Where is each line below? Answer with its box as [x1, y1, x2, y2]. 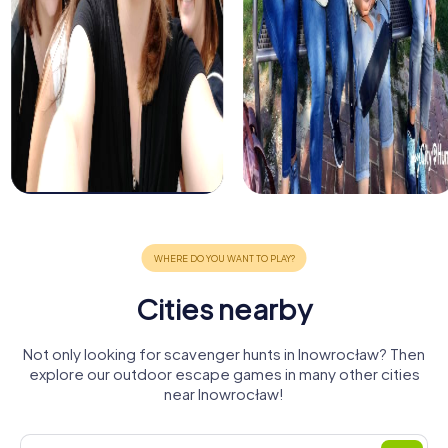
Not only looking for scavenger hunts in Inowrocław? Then [23, 344, 425, 364]
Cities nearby [136, 291, 312, 327]
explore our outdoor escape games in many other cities [28, 364, 420, 384]
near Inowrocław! [164, 384, 284, 404]
